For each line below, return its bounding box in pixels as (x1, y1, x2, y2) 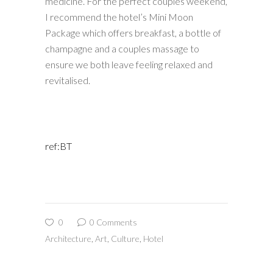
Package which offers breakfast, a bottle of (45, 27, 221, 38)
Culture (111, 233, 140, 244)
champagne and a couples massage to (45, 43, 199, 54)
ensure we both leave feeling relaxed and (45, 58, 213, 70)
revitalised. (45, 74, 90, 86)
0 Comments (88, 217, 137, 227)
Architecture (45, 233, 91, 244)
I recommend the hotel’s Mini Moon (45, 11, 193, 23)
